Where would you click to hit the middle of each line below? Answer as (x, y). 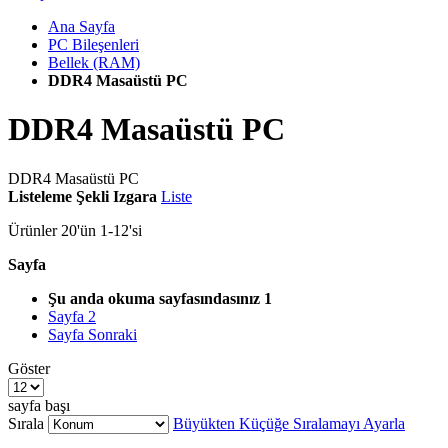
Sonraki (112, 334)
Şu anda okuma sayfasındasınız (154, 298)
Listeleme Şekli (58, 196)
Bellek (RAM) (94, 62)
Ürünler (34, 230)
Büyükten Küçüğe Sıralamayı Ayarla (289, 423)
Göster (29, 368)
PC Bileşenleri (93, 44)
